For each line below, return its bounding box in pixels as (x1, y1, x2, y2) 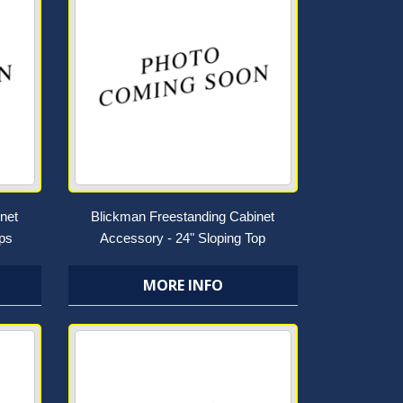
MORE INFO (142, 275, 223, 295)
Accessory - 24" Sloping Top (100, 230, 266, 246)
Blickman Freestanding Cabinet (91, 209, 275, 224)
